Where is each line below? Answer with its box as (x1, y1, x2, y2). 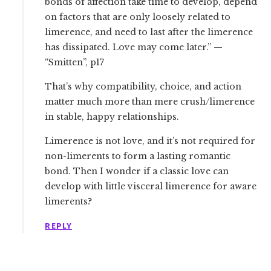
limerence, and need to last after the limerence (45, 27, 253, 38)
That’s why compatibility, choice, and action (45, 81, 242, 92)
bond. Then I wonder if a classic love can (45, 166, 229, 177)
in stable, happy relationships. (45, 111, 180, 122)
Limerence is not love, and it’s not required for (45, 135, 256, 146)
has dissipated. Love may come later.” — (45, 42, 223, 53)
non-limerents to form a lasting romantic (45, 151, 231, 162)
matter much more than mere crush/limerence (45, 96, 255, 107)
